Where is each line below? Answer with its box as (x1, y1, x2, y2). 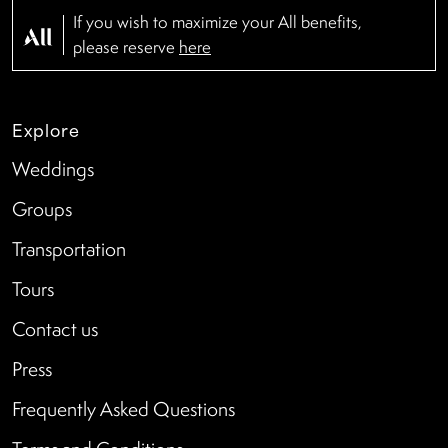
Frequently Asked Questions (12, 395, 235, 422)
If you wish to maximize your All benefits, (73, 10, 362, 33)
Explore (12, 115, 80, 142)
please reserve (73, 35, 179, 58)
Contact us (12, 315, 98, 342)
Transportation (12, 235, 126, 262)
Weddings (12, 155, 94, 182)
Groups (12, 195, 72, 222)
